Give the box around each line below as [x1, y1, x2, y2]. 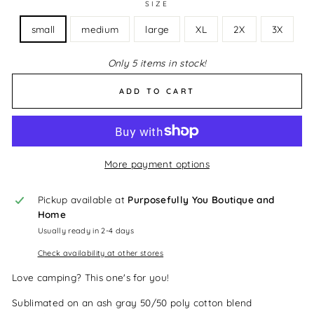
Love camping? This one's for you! [12, 271, 172, 283]
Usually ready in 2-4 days [37, 225, 135, 235]
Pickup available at [37, 193, 128, 205]
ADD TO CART [118, 86, 196, 96]
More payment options [104, 157, 210, 170]
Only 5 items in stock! [107, 57, 207, 69]
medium [81, 23, 119, 36]
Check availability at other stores [37, 247, 164, 258]
